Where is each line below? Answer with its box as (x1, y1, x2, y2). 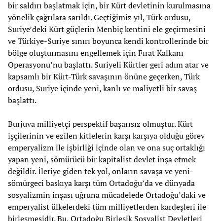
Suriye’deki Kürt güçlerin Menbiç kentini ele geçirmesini (8, 24, 206, 35)
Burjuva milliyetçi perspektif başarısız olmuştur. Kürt (8, 118, 193, 130)
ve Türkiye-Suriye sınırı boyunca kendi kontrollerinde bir (8, 36, 209, 47)
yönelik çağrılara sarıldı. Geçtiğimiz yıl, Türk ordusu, (8, 12, 190, 23)
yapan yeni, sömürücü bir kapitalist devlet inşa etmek (8, 154, 196, 165)
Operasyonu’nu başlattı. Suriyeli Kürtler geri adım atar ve (8, 59, 209, 71)
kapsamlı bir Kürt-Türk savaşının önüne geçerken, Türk (8, 71, 200, 82)
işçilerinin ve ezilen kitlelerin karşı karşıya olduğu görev (8, 130, 205, 142)
